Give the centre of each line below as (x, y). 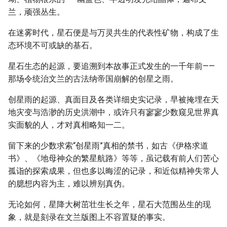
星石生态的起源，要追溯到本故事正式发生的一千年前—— (111, 66)
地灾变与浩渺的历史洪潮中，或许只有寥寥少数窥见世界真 (113, 112)
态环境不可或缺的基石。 (53, 45)
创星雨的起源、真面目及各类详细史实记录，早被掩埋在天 (113, 100)
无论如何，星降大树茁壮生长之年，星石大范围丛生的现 (109, 204)
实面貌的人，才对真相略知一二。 (69, 125)
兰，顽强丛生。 (36, 12)
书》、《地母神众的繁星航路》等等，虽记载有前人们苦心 (113, 158)
